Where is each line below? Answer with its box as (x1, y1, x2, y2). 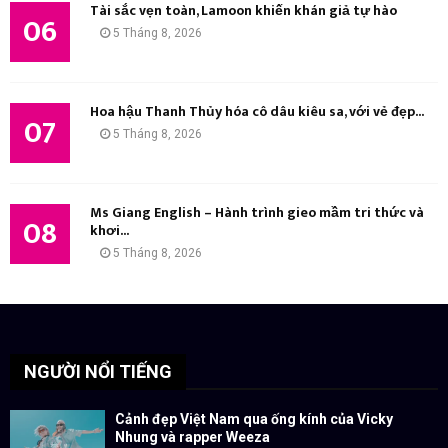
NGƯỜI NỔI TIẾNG (24, 361, 172, 383)
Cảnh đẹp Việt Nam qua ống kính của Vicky (115, 411, 393, 428)
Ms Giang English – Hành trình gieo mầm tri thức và (90, 201, 424, 225)
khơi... (90, 219, 129, 243)
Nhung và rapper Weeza (115, 429, 270, 446)
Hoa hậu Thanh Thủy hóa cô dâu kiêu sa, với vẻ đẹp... (90, 100, 424, 124)
